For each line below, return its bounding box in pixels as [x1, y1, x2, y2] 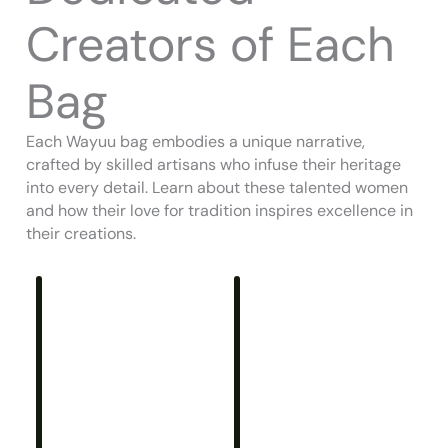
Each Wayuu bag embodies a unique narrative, [26, 130, 365, 152]
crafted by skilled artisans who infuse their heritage [26, 153, 401, 175]
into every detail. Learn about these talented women [26, 176, 408, 198]
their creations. [26, 222, 136, 244]
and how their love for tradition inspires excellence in [26, 199, 413, 221]
